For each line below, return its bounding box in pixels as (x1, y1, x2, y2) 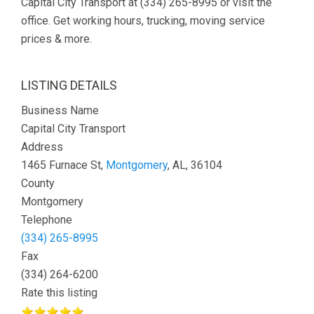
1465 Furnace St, (21, 158, 106, 172)
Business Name (21, 104, 99, 117)
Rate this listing (21, 286, 97, 299)
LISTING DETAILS (21, 78, 117, 93)
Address (21, 140, 63, 153)
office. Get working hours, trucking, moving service (21, 14, 265, 27)
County (21, 177, 55, 190)
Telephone (21, 213, 72, 226)
